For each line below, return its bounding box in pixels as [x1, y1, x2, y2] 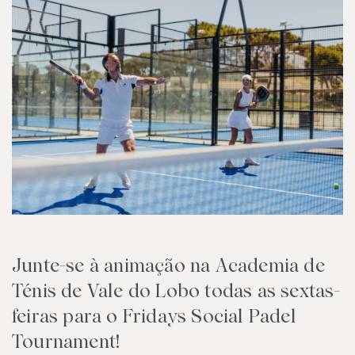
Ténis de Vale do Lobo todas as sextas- [12, 279, 341, 303]
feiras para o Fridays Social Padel [12, 304, 296, 328]
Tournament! [12, 330, 120, 353]
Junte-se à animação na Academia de [12, 254, 325, 277]
